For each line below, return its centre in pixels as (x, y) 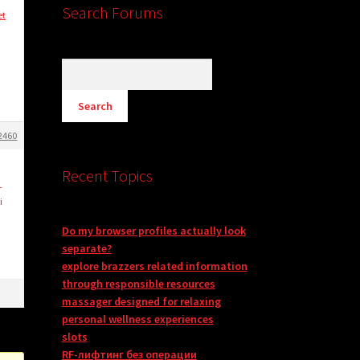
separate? (86, 249)
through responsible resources (138, 284)
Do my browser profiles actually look (153, 231)
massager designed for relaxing (141, 302)
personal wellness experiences (137, 319)
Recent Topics (107, 176)
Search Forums (112, 13)
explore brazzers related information (154, 266)
